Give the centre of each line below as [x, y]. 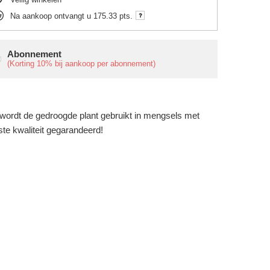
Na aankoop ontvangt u [52, 16]
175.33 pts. [113, 16]
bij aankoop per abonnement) [104, 64]
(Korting [22, 64]
